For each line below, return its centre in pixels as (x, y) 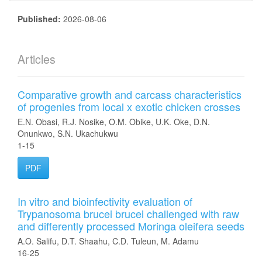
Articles (37, 59)
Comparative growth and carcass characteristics (130, 94)
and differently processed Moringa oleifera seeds (131, 226)
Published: (40, 19)
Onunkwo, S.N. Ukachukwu (68, 133)
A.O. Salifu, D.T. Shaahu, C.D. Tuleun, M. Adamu (108, 241)
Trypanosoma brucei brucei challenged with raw (128, 213)
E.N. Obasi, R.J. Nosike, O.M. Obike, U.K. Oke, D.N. (114, 122)
